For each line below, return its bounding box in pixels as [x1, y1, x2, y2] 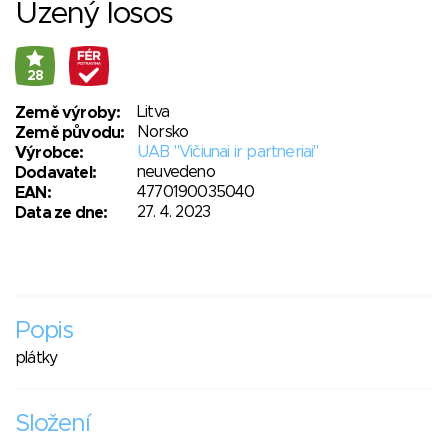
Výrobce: [15, 145, 84, 162]
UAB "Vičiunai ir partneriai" [137, 144, 319, 161]
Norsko [137, 124, 189, 141]
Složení [15, 412, 90, 437]
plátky [15, 350, 58, 367]
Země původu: [15, 125, 125, 142]
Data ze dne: [15, 205, 108, 222]
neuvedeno [137, 164, 215, 181]
